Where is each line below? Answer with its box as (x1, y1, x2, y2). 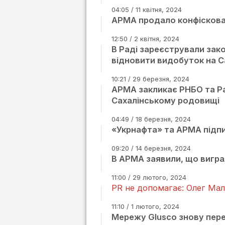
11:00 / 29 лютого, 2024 (111, 173, 186, 181)
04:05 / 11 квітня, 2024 (111, 6, 182, 14)
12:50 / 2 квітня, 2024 (111, 35, 179, 43)
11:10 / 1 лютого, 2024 (111, 202, 179, 210)
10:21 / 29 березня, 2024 (111, 75, 189, 83)
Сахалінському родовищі (111, 95, 219, 105)
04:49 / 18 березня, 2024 (111, 115, 191, 123)
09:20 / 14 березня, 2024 (111, 144, 191, 152)
